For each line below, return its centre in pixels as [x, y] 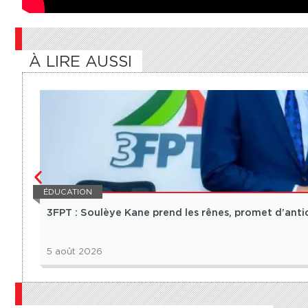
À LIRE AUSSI [80, 61]
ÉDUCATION [68, 192]
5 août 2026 [75, 252]
